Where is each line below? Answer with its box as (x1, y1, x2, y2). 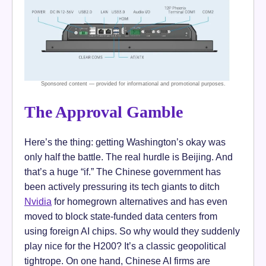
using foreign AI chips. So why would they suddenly (24, 226, 240, 237)
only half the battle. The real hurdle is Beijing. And (24, 151, 233, 163)
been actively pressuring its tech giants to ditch (24, 181, 220, 192)
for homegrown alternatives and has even (52, 196, 227, 207)
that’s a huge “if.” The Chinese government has (24, 166, 221, 178)
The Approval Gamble (24, 103, 183, 122)
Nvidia (24, 196, 52, 207)
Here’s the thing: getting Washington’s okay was (24, 137, 226, 148)
